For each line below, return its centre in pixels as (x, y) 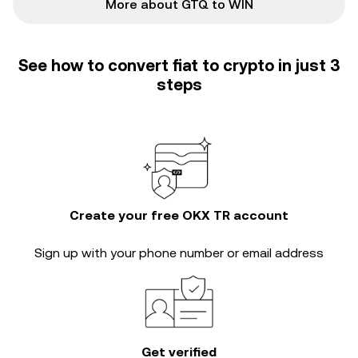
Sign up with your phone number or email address (179, 253)
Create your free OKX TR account (179, 215)
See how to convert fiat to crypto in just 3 (179, 66)
